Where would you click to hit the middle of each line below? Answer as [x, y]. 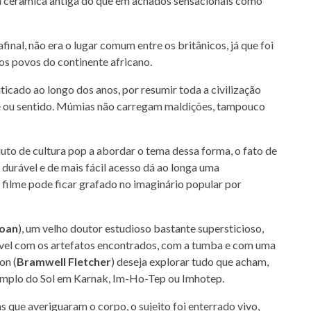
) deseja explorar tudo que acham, [190, 261]
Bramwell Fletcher [64, 261]
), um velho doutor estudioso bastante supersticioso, [141, 228]
